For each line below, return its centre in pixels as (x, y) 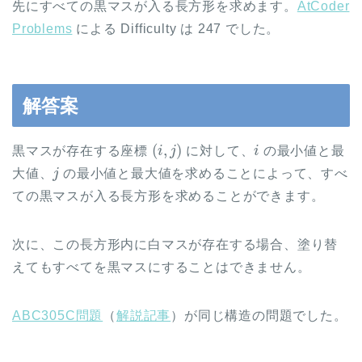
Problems (42, 28)
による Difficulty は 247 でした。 (176, 28)
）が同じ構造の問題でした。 (259, 315)
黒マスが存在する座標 (82, 150)
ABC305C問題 (58, 315)
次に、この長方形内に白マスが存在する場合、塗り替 (175, 244)
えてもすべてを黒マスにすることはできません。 (162, 267)
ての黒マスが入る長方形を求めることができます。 (168, 196)
